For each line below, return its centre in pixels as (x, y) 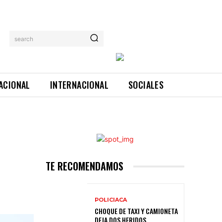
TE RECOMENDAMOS (84, 166)
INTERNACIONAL (79, 85)
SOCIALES (146, 85)
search (24, 39)
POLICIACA (111, 199)
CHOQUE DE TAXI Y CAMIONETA (136, 211)
